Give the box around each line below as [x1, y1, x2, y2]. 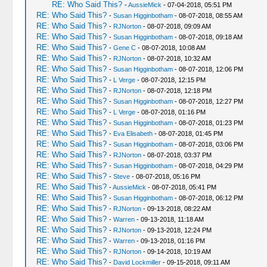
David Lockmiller [113, 259, 161, 266]
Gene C [113, 44, 136, 51]
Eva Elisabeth [113, 130, 153, 137]
